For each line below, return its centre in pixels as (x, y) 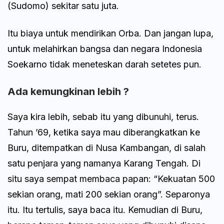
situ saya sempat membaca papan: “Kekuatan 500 (111, 179)
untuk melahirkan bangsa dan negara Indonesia (105, 49)
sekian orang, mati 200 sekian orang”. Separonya (109, 194)
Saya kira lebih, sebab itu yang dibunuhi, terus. (103, 117)
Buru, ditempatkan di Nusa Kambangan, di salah (106, 148)
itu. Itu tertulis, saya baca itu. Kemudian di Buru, (105, 210)
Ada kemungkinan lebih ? (68, 92)
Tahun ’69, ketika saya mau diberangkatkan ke (104, 132)
